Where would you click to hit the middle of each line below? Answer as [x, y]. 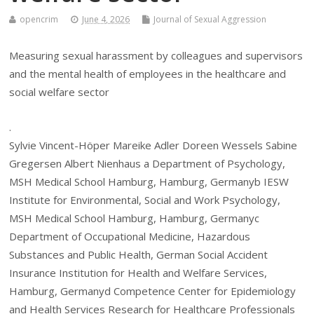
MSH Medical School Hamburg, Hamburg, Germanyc [135, 218]
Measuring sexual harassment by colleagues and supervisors [156, 55]
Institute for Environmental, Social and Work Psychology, [145, 200]
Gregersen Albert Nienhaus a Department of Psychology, [148, 164]
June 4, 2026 [106, 19]
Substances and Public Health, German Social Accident [139, 255]
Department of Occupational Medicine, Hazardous [130, 237]
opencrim [39, 19]
